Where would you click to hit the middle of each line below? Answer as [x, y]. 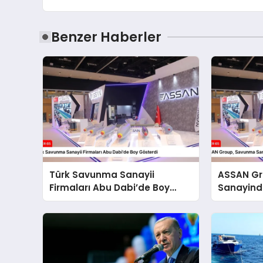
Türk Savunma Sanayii [102, 174]
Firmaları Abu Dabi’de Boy [110, 187]
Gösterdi [70, 200]
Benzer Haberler [106, 37]
